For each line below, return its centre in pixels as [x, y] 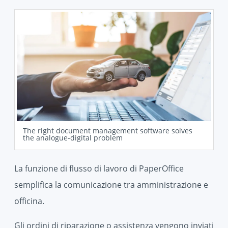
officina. [29, 201]
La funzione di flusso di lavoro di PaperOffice [99, 169]
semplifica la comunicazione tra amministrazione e [111, 185]
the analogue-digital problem [73, 138]
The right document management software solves [108, 131]
